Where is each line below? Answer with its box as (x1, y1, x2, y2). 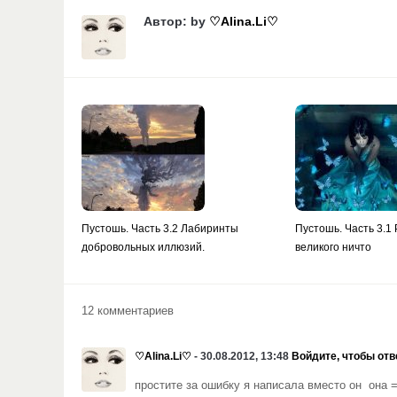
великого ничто (295, 241, 372, 253)
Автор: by (144, 14, 209, 28)
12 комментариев (82, 305, 174, 317)
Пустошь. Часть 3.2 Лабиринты (82, 222, 238, 235)
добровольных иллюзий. (82, 241, 205, 253)
